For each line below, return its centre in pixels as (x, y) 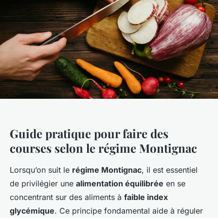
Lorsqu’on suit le (41, 170)
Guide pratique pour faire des (89, 133)
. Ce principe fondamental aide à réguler (129, 210)
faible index (146, 197)
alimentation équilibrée (120, 183)
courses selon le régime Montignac (103, 148)
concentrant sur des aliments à (67, 197)
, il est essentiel (170, 170)
